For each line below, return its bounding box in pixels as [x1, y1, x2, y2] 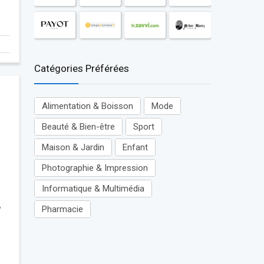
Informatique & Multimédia [42, 183, 144, 194]
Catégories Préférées [34, 62, 129, 75]
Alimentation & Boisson [42, 101, 133, 112]
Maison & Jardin [42, 142, 104, 153]
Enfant [123, 142, 148, 153]
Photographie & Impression [42, 163, 148, 174]
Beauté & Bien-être [42, 121, 115, 133]
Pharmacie [42, 204, 83, 215]
